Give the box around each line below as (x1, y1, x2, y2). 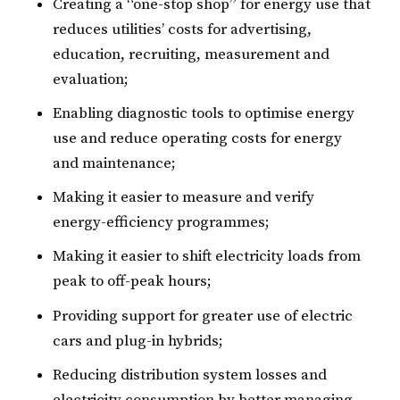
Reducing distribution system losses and (53, 364, 328, 385)
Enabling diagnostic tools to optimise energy (53, 103, 355, 123)
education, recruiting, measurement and (53, 44, 330, 64)
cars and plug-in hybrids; (53, 330, 224, 351)
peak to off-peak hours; (53, 271, 212, 292)
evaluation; (53, 69, 129, 89)
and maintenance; (53, 153, 177, 173)
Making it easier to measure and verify (53, 187, 315, 208)
